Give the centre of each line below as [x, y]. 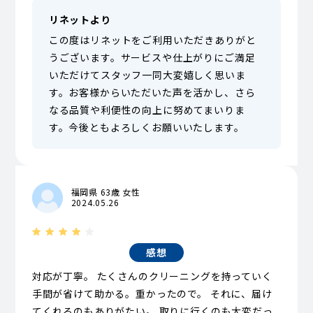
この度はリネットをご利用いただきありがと [152, 39]
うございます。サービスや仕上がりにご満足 [152, 57]
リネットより [80, 19]
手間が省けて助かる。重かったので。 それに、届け [152, 294]
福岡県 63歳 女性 [105, 191]
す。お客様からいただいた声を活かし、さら [152, 92]
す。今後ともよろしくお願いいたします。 [146, 127]
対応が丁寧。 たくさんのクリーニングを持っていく [152, 276]
